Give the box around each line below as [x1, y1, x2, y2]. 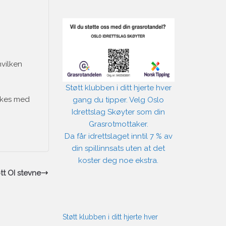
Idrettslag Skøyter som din [72, 107, 165, 117]
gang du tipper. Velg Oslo [73, 95, 164, 104]
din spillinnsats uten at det [72, 143, 165, 153]
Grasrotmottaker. [88, 119, 148, 129]
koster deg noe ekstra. [78, 155, 159, 165]
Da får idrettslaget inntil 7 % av [64, 131, 173, 141]
